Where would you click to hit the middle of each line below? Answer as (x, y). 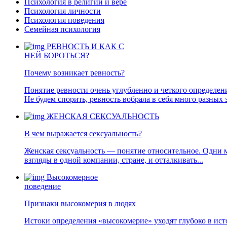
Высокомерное (72, 177)
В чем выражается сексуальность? (83, 134)
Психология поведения (64, 20)
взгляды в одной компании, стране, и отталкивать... (114, 160)
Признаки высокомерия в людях (80, 203)
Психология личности (63, 11)
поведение (43, 186)
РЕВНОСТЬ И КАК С (85, 46)
